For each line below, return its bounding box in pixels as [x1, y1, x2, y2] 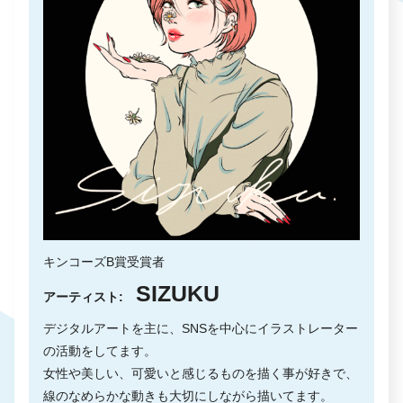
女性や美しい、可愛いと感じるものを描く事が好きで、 [43, 366, 358, 381]
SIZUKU [136, 281, 219, 307]
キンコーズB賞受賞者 [43, 255, 165, 270]
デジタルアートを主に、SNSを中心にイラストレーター [43, 321, 358, 336]
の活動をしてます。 [43, 344, 157, 359]
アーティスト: [43, 290, 136, 305]
